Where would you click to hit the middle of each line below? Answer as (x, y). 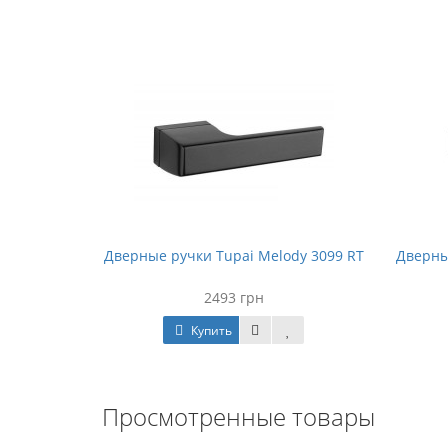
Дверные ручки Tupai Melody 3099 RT (233, 255)
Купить (210, 330)
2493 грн (233, 297)
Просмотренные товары (238, 416)
